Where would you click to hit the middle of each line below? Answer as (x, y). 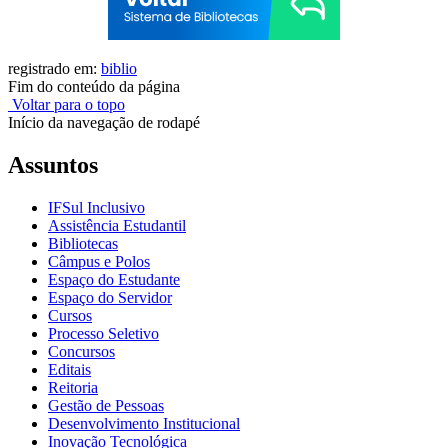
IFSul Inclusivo (96, 207)
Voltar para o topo (66, 105)
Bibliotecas (83, 243)
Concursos (81, 351)
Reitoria (73, 387)
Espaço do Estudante (114, 279)
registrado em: (54, 69)
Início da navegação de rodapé (104, 123)
